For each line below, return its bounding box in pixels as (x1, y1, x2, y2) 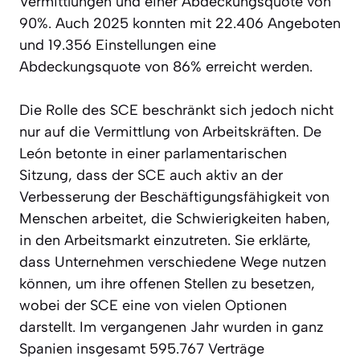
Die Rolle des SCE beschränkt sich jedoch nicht (19, 100, 333, 119)
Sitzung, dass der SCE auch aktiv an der (19, 166, 283, 184)
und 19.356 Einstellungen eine (19, 35, 216, 54)
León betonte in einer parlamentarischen (19, 144, 287, 162)
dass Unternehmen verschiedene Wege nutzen (19, 252, 326, 271)
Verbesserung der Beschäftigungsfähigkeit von (19, 187, 329, 206)
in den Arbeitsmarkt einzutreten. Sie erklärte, (19, 231, 311, 249)
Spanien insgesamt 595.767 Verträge (19, 339, 264, 358)
